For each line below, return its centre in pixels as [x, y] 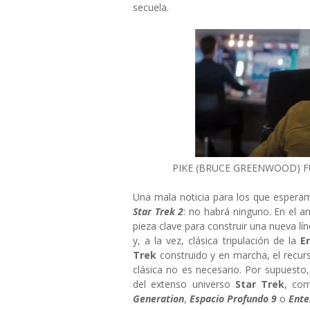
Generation [158, 299]
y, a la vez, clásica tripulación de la [217, 240]
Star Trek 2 [158, 211]
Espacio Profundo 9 [233, 299]
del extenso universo [184, 284]
